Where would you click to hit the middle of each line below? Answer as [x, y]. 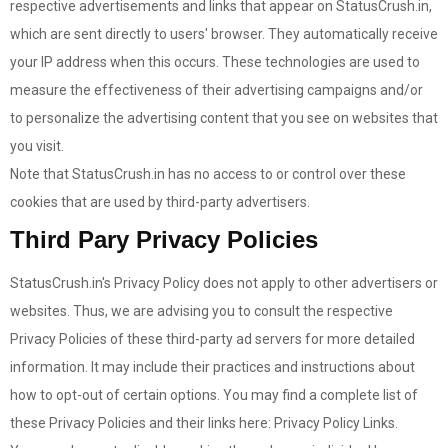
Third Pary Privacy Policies [164, 239]
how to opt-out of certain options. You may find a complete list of [214, 395]
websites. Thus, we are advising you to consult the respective [201, 311]
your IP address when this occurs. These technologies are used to [215, 62]
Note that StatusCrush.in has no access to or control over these [208, 174]
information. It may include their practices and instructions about [212, 367]
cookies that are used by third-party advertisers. [160, 202]
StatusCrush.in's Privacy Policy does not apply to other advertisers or [224, 283]
